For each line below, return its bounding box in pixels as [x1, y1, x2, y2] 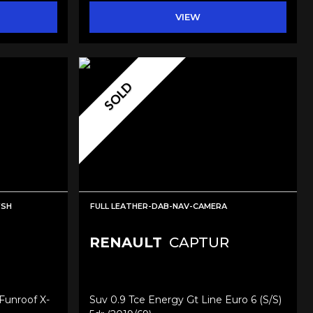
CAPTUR [165, 234, 229, 252]
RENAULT [89, 234, 162, 252]
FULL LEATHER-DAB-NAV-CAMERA [89, 201, 227, 212]
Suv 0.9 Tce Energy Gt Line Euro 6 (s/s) [89, 293, 282, 307]
